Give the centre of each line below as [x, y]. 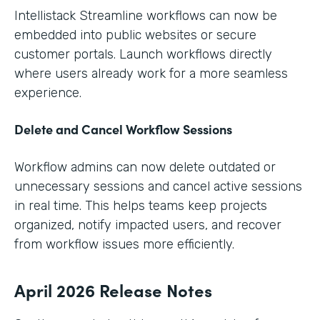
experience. [48, 92]
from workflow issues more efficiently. [124, 244]
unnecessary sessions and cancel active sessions [158, 186]
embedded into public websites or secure [135, 35]
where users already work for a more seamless [151, 73]
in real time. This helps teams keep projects [141, 205]
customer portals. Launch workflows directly [143, 54]
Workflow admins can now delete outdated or [145, 167]
